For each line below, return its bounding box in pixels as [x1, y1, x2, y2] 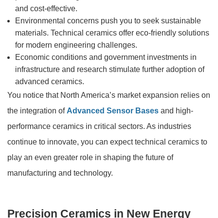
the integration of [7, 106, 67, 115]
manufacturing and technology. [7, 168, 113, 177]
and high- [159, 106, 193, 115]
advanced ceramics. [15, 77, 84, 86]
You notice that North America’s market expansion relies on [7, 91, 210, 99]
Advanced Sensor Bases [67, 106, 159, 115]
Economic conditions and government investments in [15, 53, 197, 61]
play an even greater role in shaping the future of [7, 153, 173, 162]
